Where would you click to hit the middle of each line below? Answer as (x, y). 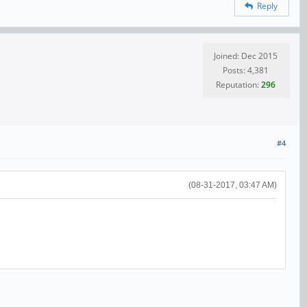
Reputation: (238, 84)
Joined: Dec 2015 (246, 56)
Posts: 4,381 (246, 70)
